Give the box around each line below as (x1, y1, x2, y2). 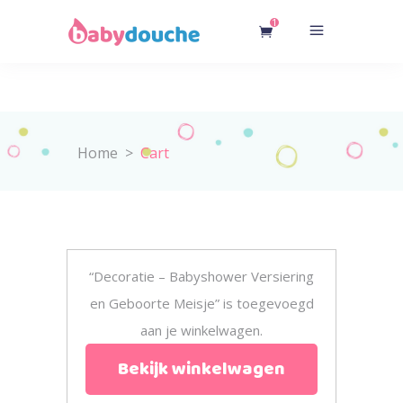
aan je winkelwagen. (140, 320, 263, 339)
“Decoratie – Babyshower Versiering (89, 266, 314, 285)
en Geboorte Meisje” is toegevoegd (89, 293, 314, 312)
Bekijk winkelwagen (118, 354, 285, 383)
